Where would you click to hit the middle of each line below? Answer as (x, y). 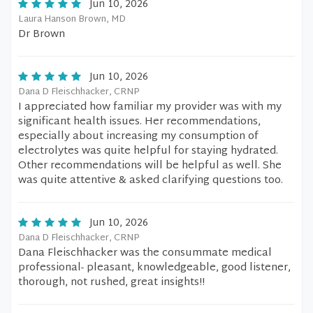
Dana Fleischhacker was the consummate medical (145, 253)
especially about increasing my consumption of (138, 137)
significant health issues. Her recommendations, (139, 122)
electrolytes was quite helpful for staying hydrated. (148, 151)
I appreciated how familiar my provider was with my (150, 107)
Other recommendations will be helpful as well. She (150, 166)
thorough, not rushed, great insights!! (111, 283)
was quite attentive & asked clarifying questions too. (151, 181)
